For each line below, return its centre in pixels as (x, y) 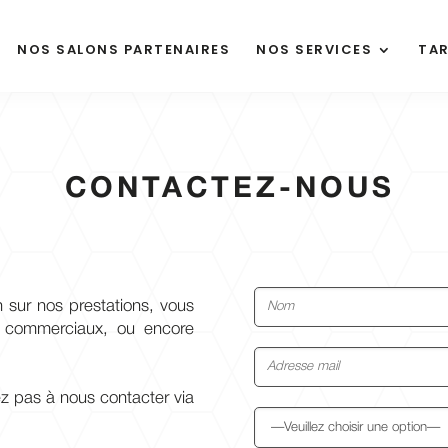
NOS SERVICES (314, 49)
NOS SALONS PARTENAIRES (124, 49)
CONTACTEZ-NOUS (224, 189)
